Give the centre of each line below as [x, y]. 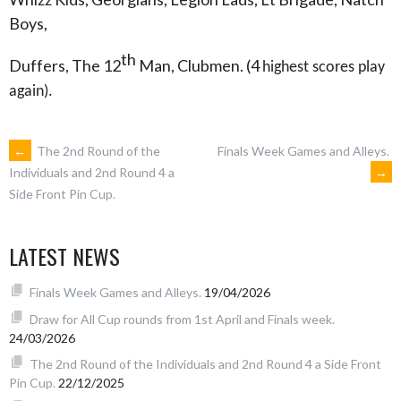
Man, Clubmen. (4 [199, 65]
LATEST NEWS [64, 256]
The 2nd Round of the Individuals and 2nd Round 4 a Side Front [205, 364]
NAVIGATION [81, 211]
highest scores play [324, 67]
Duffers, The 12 [65, 65]
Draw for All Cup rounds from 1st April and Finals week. [182, 319]
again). [31, 91]
